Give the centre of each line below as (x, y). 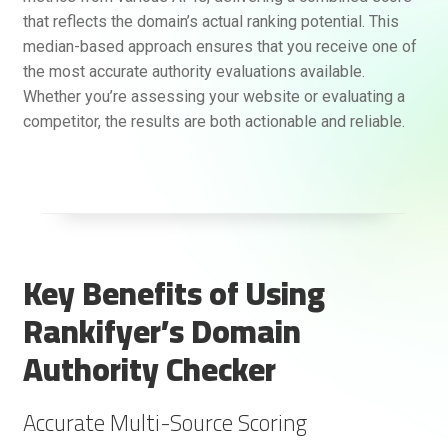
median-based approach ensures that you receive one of (219, 47)
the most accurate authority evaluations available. (193, 72)
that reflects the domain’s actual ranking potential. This (210, 22)
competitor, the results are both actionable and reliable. (213, 122)
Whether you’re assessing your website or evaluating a (213, 97)
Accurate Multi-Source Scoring (164, 423)
